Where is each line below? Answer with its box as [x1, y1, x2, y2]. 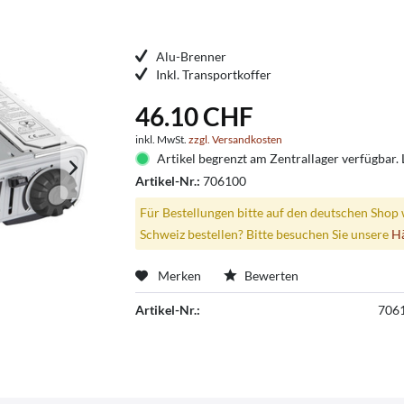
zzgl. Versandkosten [188, 133, 283, 147]
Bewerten [242, 267, 299, 283]
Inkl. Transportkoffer [156, 67, 272, 83]
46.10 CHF [135, 101, 254, 133]
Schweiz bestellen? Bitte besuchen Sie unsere [139, 226, 391, 242]
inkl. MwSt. [135, 133, 189, 147]
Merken [158, 267, 202, 283]
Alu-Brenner [156, 49, 227, 65]
